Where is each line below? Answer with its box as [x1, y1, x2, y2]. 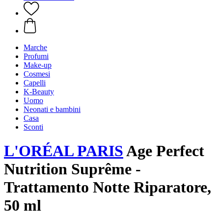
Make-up [24, 61, 52, 69]
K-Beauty [24, 87, 54, 96]
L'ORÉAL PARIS [4, 142, 123, 160]
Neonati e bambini [24, 105, 81, 113]
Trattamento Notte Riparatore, [4, 178, 211, 196]
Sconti [24, 123, 43, 131]
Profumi [24, 52, 49, 60]
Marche [24, 43, 47, 52]
